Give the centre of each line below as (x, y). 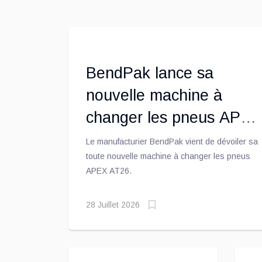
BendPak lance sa (150, 73)
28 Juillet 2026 (113, 205)
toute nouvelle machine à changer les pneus (168, 156)
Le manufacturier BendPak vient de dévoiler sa (172, 141)
